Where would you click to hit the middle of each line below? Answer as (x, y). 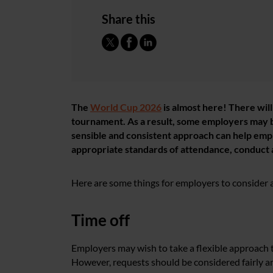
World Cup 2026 (126, 107)
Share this (129, 19)
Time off (101, 220)
